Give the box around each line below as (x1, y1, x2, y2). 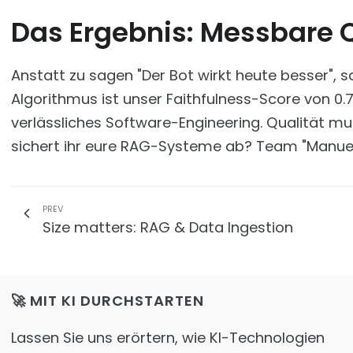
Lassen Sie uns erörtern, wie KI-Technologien (11, 328, 325, 347)
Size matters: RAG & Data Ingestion (43, 217, 293, 237)
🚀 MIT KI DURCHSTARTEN (11, 291, 204, 310)
